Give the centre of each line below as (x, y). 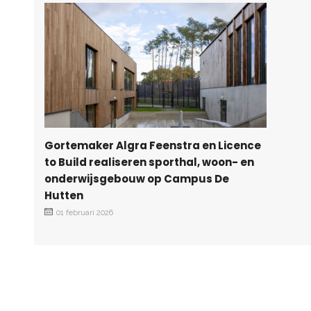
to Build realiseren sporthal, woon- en (149, 162)
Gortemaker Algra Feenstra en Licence (153, 145)
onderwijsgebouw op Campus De (137, 178)
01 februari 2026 (85, 212)
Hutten (64, 195)
